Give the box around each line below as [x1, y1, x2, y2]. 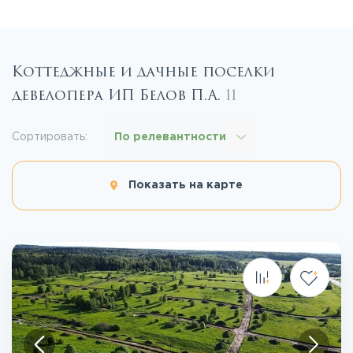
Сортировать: [12, 132, 87, 142]
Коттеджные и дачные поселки [12, 61, 275, 83]
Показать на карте [128, 180, 243, 191]
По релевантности [114, 132, 226, 142]
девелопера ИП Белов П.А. [12, 85, 225, 106]
